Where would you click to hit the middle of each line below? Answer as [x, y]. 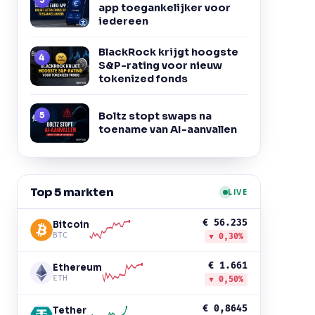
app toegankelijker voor [164, 8]
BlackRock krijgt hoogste [168, 52]
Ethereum [77, 268]
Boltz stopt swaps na [155, 116]
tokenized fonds [143, 79]
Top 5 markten [72, 192]
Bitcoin [71, 225]
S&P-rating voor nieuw [160, 65]
